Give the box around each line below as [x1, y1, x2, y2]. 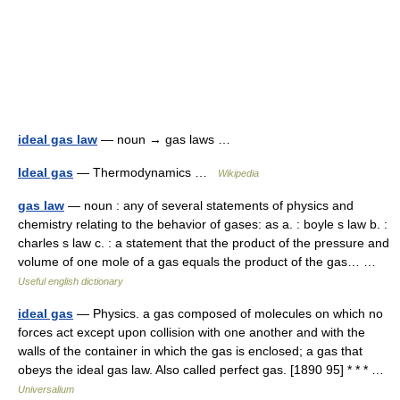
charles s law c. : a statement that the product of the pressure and [18, 236, 389, 250]
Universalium [18, 384, 74, 395]
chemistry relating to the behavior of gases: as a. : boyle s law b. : [18, 217, 387, 231]
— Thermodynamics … [73, 165, 218, 179]
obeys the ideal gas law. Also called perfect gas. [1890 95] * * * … [18, 362, 391, 377]
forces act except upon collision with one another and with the [18, 325, 365, 339]
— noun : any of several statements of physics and [64, 198, 354, 212]
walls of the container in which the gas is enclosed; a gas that [18, 344, 362, 358]
